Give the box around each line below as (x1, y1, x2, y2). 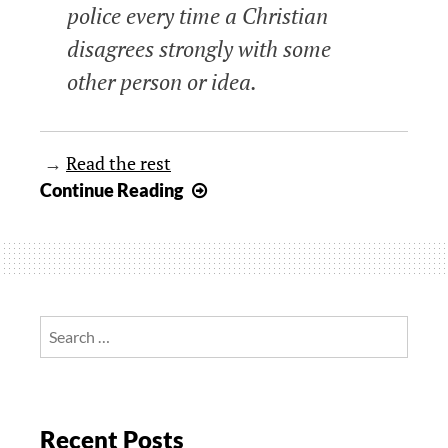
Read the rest (66, 151, 171, 176)
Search (39, 317, 85, 337)
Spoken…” (211, 259, 291, 282)
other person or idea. (67, 67, 257, 97)
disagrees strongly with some (67, 34, 331, 64)
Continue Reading (40, 179, 183, 202)
